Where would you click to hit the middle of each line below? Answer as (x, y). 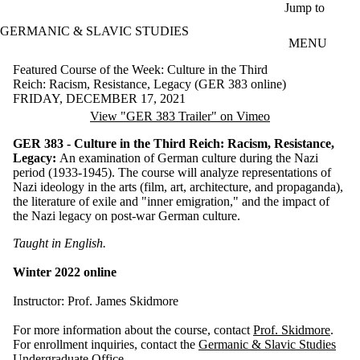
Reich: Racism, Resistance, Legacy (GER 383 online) (149, 84)
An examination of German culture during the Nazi (189, 157)
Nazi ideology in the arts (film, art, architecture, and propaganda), (178, 186)
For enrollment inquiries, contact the (106, 344)
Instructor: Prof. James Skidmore (96, 301)
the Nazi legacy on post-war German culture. (127, 215)
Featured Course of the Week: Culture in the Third (140, 69)
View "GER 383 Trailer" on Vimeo (180, 116)
